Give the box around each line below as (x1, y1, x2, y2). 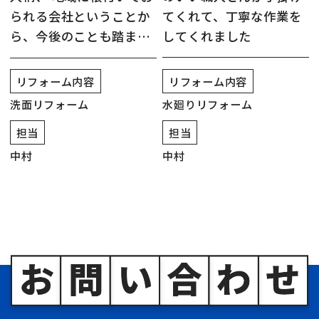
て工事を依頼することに (10, 47, 150, 66)
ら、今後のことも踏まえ (10, 27, 150, 46)
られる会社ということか (10, 7, 150, 26)
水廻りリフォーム (162, 95, 253, 112)
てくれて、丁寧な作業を (162, 7, 302, 26)
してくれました (162, 27, 252, 46)
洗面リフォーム (10, 96, 89, 113)
